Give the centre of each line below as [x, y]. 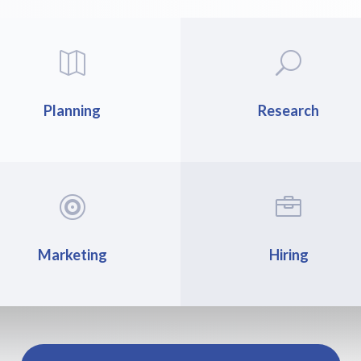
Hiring [288, 254]
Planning [73, 110]
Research [289, 110]
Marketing [72, 254]
